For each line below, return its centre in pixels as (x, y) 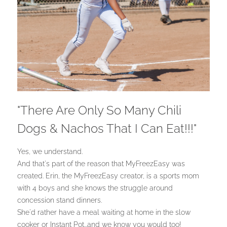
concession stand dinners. (60, 200)
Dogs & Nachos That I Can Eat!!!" (108, 129)
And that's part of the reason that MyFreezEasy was (101, 164)
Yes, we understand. (51, 152)
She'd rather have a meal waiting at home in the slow (104, 213)
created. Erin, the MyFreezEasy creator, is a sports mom (108, 176)
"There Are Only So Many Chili (99, 110)
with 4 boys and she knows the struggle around (95, 188)
